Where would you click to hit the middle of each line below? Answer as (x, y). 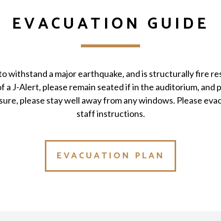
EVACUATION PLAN (110, 156)
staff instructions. (110, 113)
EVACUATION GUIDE (110, 24)
